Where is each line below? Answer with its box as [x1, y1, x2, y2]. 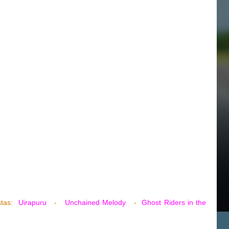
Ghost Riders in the [142, 198, 207, 207]
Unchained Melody [65, 198, 126, 207]
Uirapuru [18, 198, 47, 207]
